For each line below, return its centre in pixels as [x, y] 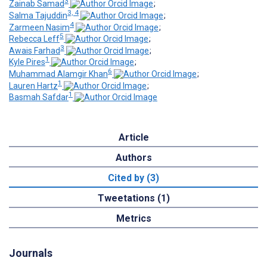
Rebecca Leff [34, 39]
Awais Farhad [35, 50]
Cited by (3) [133, 178]
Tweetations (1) [133, 198]
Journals [31, 253]
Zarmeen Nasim [39, 27]
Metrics [133, 219]
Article [133, 138]
